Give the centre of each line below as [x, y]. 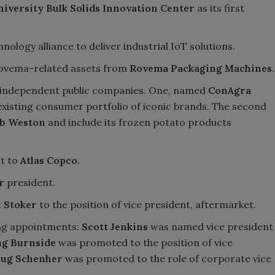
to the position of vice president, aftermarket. [146, 204]
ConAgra [230, 90]
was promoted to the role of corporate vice [167, 258]
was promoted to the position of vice [144, 242]
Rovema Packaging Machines [201, 68]
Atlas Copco [49, 160]
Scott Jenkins [115, 226]
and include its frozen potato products [138, 122]
